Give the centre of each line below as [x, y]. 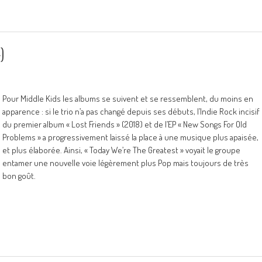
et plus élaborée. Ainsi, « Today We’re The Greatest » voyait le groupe [121, 150]
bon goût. [19, 176]
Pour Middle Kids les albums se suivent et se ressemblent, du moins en [128, 99]
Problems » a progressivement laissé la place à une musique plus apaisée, [130, 137]
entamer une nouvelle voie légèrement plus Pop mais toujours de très [125, 163]
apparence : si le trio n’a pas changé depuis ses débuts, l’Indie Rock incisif [131, 111]
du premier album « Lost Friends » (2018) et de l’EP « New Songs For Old [125, 124]
